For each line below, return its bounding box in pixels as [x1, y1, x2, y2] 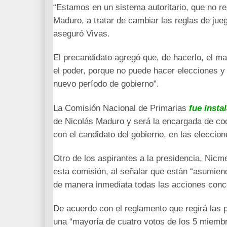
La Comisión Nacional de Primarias [53, 103, 189, 113]
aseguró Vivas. [53, 29, 110, 39]
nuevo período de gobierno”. [53, 79, 159, 89]
